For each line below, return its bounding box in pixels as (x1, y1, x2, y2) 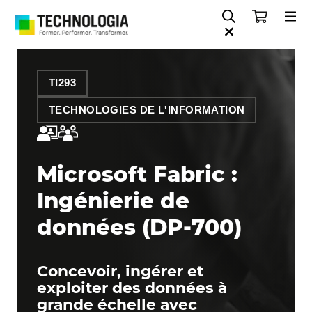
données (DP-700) (37, 214, 242, 241)
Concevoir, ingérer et (37, 261, 204, 280)
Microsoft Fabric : (37, 161, 238, 188)
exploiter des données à (37, 278, 228, 297)
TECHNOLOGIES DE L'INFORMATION (48, 104, 245, 116)
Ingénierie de (37, 187, 190, 214)
